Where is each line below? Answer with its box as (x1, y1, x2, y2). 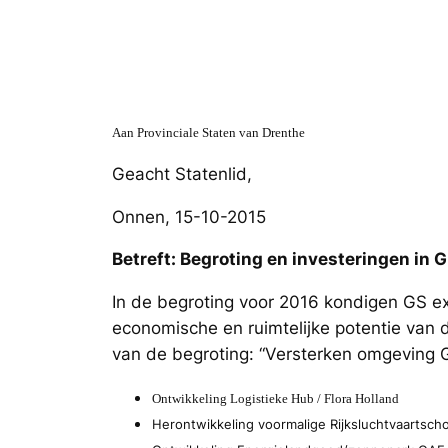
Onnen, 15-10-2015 (112, 206, 266, 227)
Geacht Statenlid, (112, 163, 252, 184)
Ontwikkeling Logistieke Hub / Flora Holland (152, 390, 399, 406)
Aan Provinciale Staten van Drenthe (112, 124, 305, 140)
